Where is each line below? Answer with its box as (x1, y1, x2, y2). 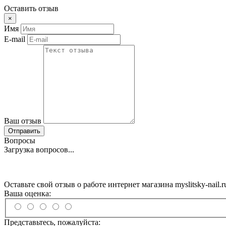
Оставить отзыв (4, 4, 59, 13)
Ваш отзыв (4, 116, 41, 125)
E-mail (4, 34, 25, 43)
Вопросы (4, 136, 35, 145)
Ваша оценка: (4, 189, 51, 198)
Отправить (8, 127, 40, 135)
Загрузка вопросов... (4, 145, 74, 154)
